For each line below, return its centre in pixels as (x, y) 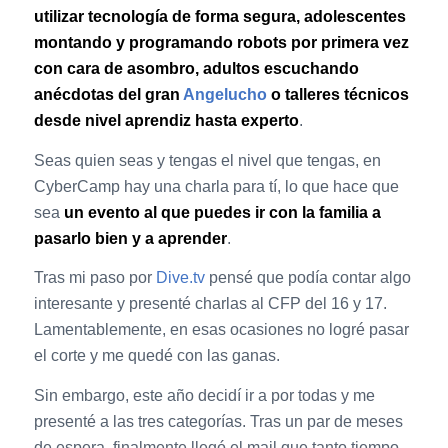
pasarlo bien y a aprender (130, 238)
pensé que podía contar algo (307, 278)
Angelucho (224, 95)
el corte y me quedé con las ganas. (156, 356)
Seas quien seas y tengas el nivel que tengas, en (207, 160)
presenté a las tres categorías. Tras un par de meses (218, 422)
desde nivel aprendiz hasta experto (166, 121)
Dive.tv (180, 278)
